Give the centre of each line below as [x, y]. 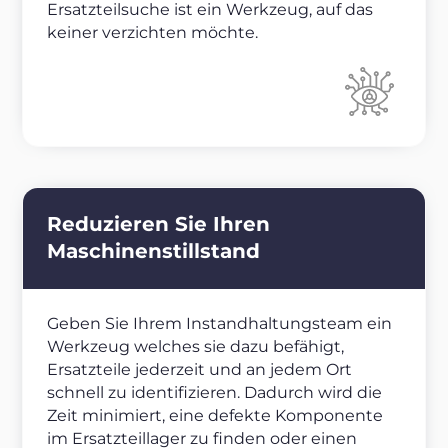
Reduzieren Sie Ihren [158, 224]
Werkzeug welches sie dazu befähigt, [195, 347]
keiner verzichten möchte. [152, 32]
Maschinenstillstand [153, 251]
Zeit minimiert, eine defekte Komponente [215, 416]
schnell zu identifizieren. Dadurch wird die [214, 393]
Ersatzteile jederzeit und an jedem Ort [199, 370]
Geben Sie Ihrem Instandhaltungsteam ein [219, 324]
